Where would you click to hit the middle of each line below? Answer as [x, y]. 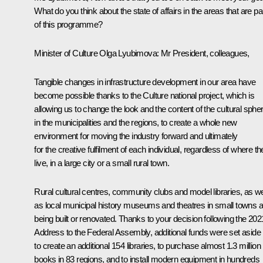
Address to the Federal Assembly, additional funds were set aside [147, 232]
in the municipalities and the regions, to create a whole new [136, 122]
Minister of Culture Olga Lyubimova [95, 53]
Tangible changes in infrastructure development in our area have [145, 82]
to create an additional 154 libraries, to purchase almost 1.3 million [147, 245]
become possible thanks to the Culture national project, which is [144, 95]
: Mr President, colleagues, [203, 53]
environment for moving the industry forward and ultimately [136, 136]
